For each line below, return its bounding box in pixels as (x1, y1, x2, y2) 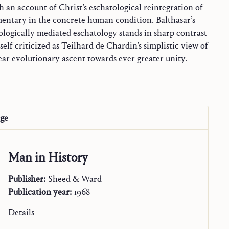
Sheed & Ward (48, 174, 102, 185)
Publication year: (8, 187, 72, 197)
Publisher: (8, 174, 45, 185)
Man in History (8, 150, 88, 165)
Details (8, 207, 34, 218)
